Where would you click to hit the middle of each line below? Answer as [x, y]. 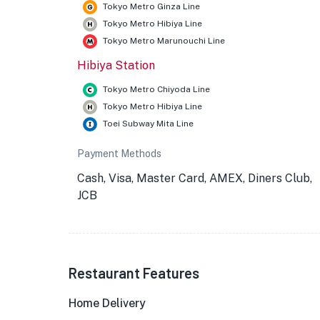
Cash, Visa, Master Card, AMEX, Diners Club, [195, 178]
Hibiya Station [116, 65]
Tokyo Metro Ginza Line [151, 6]
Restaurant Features [134, 273]
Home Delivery [107, 303]
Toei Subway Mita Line [148, 124]
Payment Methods [119, 154]
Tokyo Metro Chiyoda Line [156, 89]
